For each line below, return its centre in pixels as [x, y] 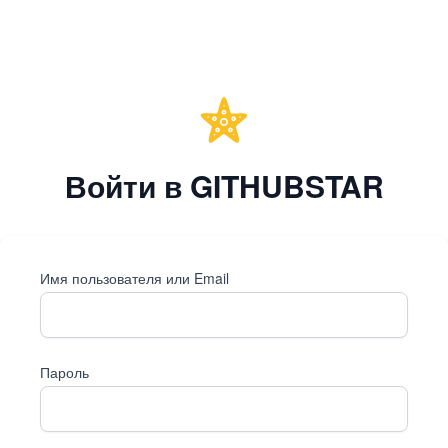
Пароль [64, 372]
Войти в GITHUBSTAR [224, 185]
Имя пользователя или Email [134, 278]
